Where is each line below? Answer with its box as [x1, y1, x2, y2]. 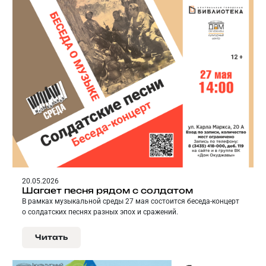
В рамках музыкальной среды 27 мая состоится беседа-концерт [22, 197, 239, 206]
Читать [35, 233, 68, 242]
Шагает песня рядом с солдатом [22, 185, 193, 196]
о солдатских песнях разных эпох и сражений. [22, 208, 178, 217]
